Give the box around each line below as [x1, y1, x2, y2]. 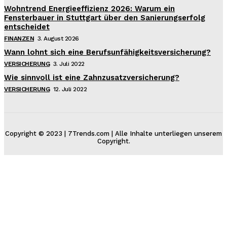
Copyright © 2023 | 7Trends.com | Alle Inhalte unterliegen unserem [5, 129, 222, 137]
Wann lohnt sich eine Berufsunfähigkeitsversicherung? [4, 47, 211, 57]
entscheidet [4, 22, 50, 31]
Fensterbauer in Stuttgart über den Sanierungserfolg [4, 13, 205, 22]
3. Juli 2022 [53, 60, 85, 67]
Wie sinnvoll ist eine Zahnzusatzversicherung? [4, 72, 179, 82]
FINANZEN [4, 34, 34, 42]
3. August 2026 [37, 34, 79, 42]
